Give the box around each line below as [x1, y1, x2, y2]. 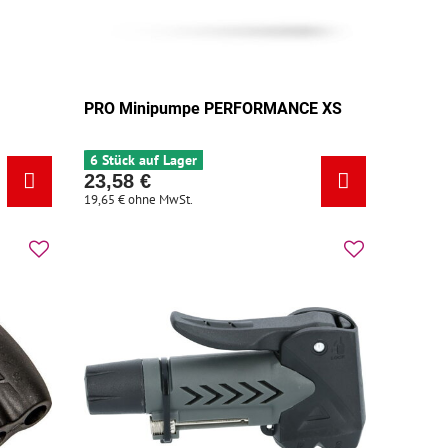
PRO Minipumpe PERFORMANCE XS [84, 98, 343, 118]
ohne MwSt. [128, 190, 194, 208]
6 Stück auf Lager [90, 150, 198, 169]
